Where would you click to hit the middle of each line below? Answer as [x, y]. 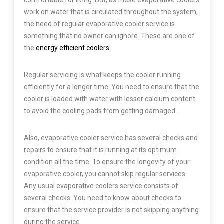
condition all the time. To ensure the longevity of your [107, 162]
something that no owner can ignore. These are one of [109, 36]
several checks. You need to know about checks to [102, 198]
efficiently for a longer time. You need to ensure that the [111, 87]
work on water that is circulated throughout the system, [111, 12]
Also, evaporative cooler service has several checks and [111, 138]
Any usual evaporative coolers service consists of [101, 186]
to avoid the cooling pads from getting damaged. [100, 111]
